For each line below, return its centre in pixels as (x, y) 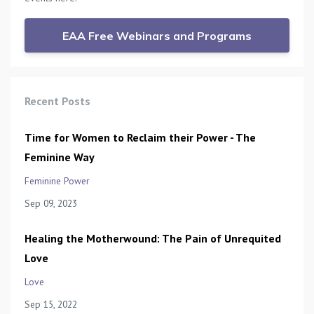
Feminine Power (57, 181)
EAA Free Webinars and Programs (157, 35)
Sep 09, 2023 (51, 204)
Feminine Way (60, 157)
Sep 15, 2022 (51, 305)
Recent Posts (57, 101)
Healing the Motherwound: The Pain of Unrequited (153, 239)
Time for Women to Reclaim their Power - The (140, 138)
